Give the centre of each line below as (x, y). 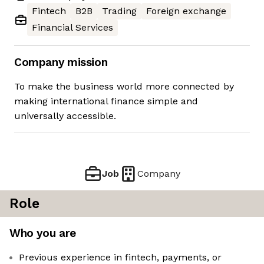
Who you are (43, 233)
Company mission (61, 62)
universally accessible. (65, 116)
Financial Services (72, 28)
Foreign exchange (186, 11)
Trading (119, 11)
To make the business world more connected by (124, 87)
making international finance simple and (106, 101)
